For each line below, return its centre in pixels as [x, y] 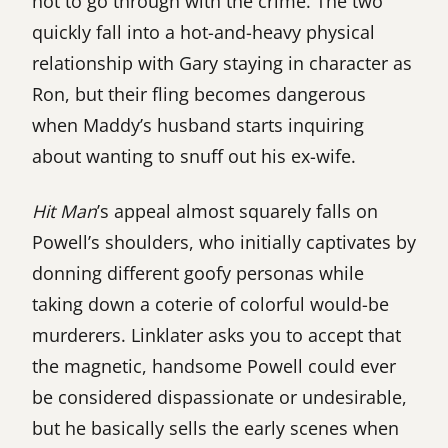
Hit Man [64, 210]
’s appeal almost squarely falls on [237, 210]
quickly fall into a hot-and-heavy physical [203, 31]
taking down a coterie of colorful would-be [210, 303]
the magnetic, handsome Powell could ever [214, 365]
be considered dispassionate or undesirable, [219, 396]
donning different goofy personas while [198, 272]
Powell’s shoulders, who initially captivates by [224, 241]
